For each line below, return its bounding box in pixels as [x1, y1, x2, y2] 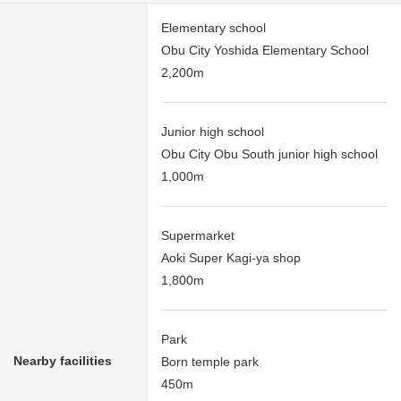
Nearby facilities [13, 354, 112, 369]
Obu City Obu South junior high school [161, 147, 378, 162]
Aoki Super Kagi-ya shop [161, 251, 301, 266]
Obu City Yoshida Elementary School [161, 43, 369, 58]
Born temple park [161, 354, 259, 370]
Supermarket [161, 228, 235, 243]
